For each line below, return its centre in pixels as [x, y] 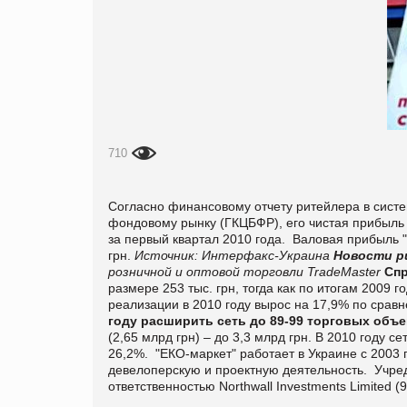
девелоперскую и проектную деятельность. [238, 369]
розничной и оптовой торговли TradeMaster [244, 271]
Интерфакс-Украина [266, 255]
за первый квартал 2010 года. [197, 238]
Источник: [166, 255]
